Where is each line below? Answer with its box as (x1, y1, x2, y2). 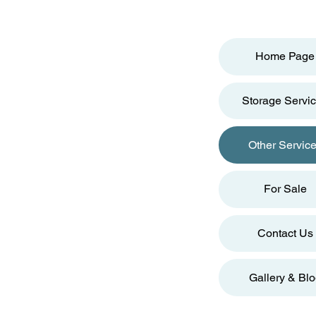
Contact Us (257, 226, 313, 240)
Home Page (255, 49, 315, 63)
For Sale (263, 182, 307, 196)
